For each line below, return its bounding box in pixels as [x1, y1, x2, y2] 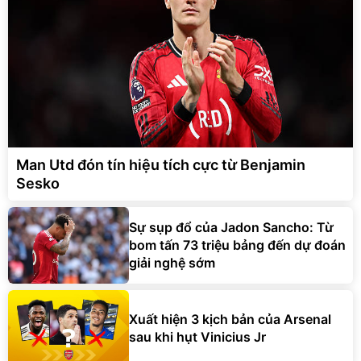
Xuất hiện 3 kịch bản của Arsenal [129, 311, 331, 328]
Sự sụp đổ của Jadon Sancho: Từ [129, 219, 334, 236]
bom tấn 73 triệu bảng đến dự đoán [129, 237, 346, 254]
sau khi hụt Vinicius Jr [129, 329, 266, 346]
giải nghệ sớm [129, 255, 215, 272]
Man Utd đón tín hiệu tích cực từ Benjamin [16, 156, 305, 173]
